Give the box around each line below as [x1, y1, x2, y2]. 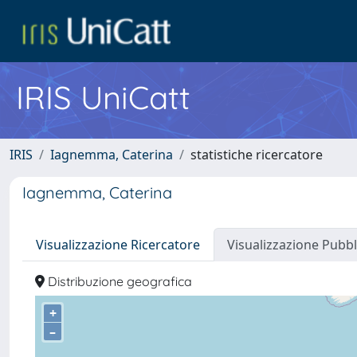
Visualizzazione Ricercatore [36, 236, 200, 253]
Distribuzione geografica [45, 273, 192, 289]
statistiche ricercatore [190, 146, 323, 163]
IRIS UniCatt [16, 77, 190, 117]
